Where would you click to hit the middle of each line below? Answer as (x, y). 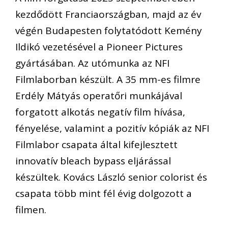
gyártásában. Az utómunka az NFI (92, 63)
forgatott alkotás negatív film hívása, (100, 112)
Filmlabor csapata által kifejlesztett (96, 145)
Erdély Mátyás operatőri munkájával (99, 96)
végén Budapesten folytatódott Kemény (109, 31)
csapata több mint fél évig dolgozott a (104, 194)
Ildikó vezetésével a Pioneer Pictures (99, 47)
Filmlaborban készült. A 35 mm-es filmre (108, 80)
